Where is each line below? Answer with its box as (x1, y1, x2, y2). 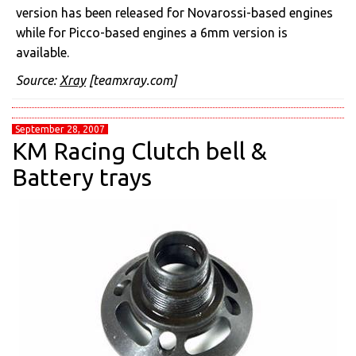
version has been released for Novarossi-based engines (16, 6, 333, 20)
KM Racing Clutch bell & (12, 137, 267, 164)
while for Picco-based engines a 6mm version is (16, 25, 288, 40)
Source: (16, 73, 60, 87)
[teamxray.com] (86, 73, 176, 87)
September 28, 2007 (15, 124, 105, 134)
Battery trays (12, 164, 152, 191)
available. (16, 45, 69, 60)
